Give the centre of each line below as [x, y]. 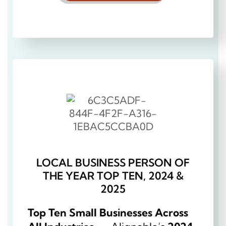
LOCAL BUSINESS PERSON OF [113, 163]
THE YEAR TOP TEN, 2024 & [113, 176]
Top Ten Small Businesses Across [108, 213]
